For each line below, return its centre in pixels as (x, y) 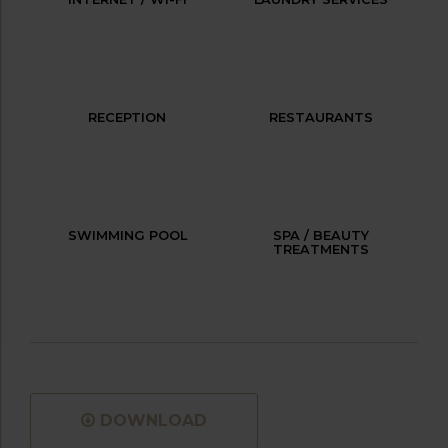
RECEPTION (127, 117)
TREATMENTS (321, 249)
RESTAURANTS (321, 117)
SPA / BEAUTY (321, 235)
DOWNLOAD (153, 420)
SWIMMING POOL (127, 235)
